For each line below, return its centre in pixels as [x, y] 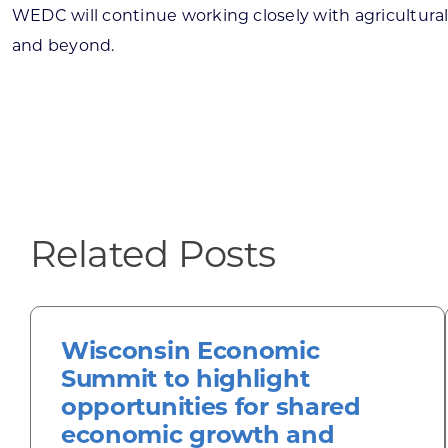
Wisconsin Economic [190, 350]
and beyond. [63, 45]
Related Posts [152, 253]
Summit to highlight [185, 378]
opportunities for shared [210, 406]
